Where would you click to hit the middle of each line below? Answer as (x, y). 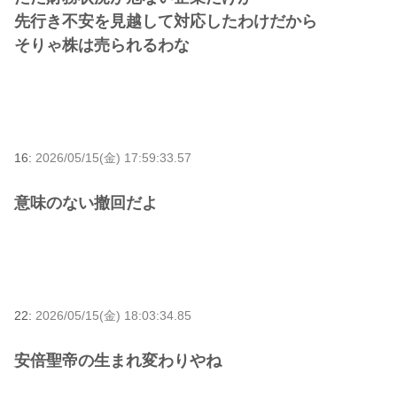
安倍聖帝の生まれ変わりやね (118, 361)
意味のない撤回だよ (86, 202)
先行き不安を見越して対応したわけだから (166, 21)
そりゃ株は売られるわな (102, 45)
